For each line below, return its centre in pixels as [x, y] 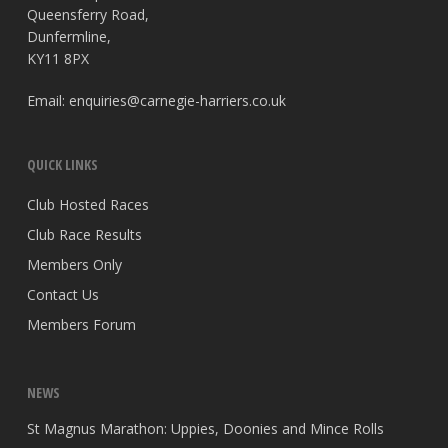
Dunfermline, [68, 36]
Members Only [74, 264]
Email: [47, 100]
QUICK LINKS [62, 164]
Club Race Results [84, 234]
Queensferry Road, [87, 14]
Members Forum [81, 324]
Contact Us [62, 294]
